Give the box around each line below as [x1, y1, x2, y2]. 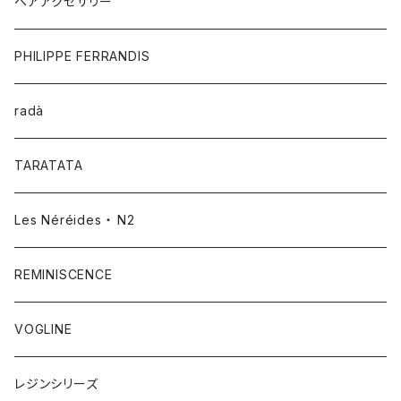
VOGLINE [14, 321, 73, 337]
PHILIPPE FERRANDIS [14, 48, 150, 64]
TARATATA [14, 158, 83, 173]
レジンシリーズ [14, 376, 98, 391]
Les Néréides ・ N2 [14, 212, 135, 227]
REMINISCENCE [14, 267, 113, 282]
